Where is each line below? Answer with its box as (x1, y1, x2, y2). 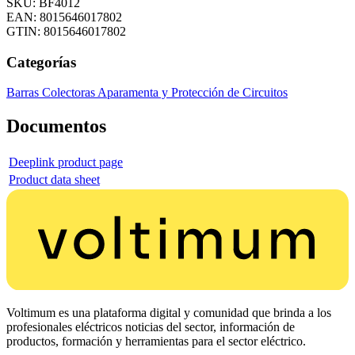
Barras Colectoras (6, 86, 97, 100)
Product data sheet (9, 173, 100, 187)
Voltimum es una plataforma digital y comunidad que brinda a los (6, 305, 331, 319)
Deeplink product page (9, 155, 123, 170)
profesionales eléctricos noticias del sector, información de (6, 319, 295, 334)
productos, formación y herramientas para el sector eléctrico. (6, 334, 306, 348)
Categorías (6, 53, 76, 71)
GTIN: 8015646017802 (6, 24, 126, 38)
